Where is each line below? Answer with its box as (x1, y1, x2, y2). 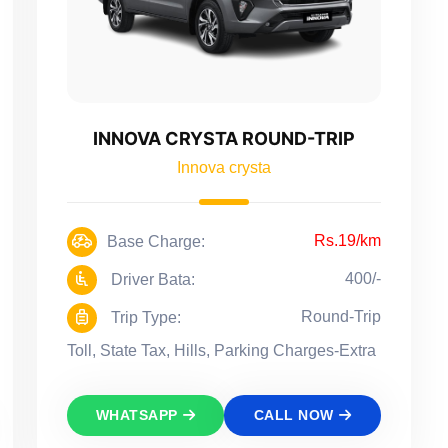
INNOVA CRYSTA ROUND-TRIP (93, 128, 355, 150)
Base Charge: (107, 233, 205, 251)
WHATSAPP (95, 407, 178, 424)
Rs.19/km (314, 232, 381, 250)
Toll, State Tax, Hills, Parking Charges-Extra (67, 342, 376, 360)
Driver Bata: (107, 271, 195, 289)
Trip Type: (107, 309, 181, 327)
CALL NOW (253, 407, 334, 424)
